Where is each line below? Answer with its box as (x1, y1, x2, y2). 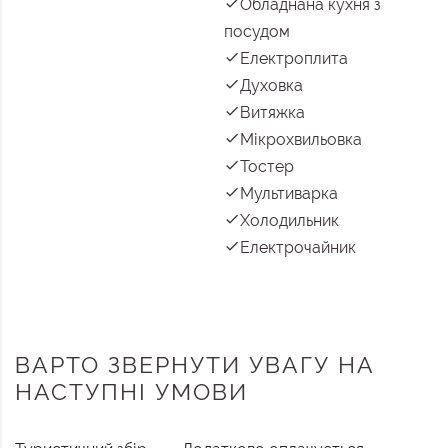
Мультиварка (240, 184, 338, 204)
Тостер (240, 157, 294, 177)
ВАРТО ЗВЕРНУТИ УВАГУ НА (15, 351, 375, 379)
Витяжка (240, 103, 305, 123)
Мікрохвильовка (240, 130, 362, 150)
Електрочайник (240, 238, 356, 258)
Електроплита (240, 49, 348, 69)
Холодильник (240, 211, 339, 231)
